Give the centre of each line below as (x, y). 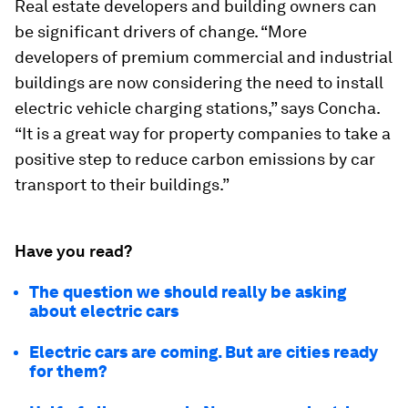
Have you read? (73, 251)
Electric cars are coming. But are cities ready (204, 352)
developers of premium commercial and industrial (204, 57)
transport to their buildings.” (122, 185)
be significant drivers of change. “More (161, 32)
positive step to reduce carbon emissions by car (195, 159)
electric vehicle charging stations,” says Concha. (197, 108)
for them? (68, 372)
